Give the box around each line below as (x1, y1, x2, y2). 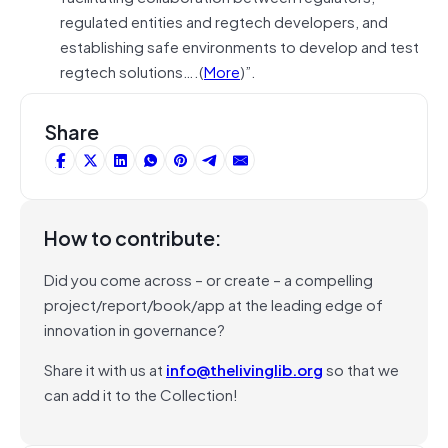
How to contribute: (44, 221, 222, 253)
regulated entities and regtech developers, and (60, 8, 388, 33)
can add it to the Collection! (44, 381, 238, 406)
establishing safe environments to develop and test (60, 33, 419, 58)
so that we (323, 356, 399, 381)
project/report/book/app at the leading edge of (44, 291, 383, 316)
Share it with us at (44, 356, 166, 381)
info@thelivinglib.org (166, 356, 323, 381)
